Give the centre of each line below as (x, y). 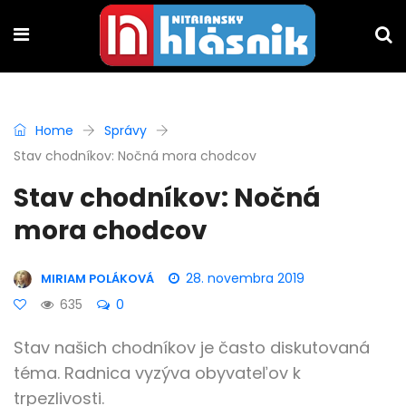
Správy (126, 130)
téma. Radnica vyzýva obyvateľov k (157, 373)
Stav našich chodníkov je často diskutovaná (192, 348)
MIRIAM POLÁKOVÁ (97, 279)
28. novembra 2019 (245, 278)
